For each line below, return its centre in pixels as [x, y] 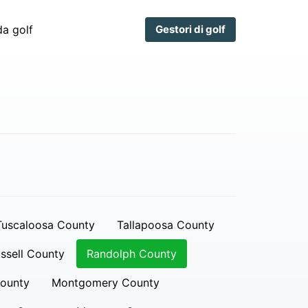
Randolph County [131, 254]
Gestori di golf [190, 29]
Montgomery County [105, 283]
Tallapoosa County [165, 225]
